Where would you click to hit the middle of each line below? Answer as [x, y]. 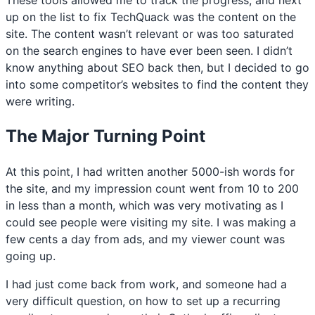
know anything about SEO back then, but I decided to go [157, 67]
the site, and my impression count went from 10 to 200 [152, 188]
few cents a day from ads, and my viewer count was [145, 239]
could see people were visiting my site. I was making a [151, 222]
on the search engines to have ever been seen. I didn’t [149, 50]
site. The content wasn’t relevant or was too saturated [150, 33]
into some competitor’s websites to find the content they [157, 84]
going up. [31, 256]
